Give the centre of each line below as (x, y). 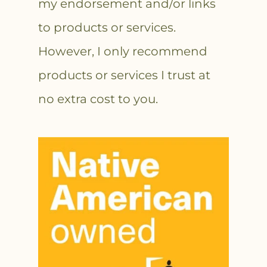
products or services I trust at (124, 75)
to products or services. (107, 28)
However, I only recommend (123, 52)
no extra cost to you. (98, 99)
